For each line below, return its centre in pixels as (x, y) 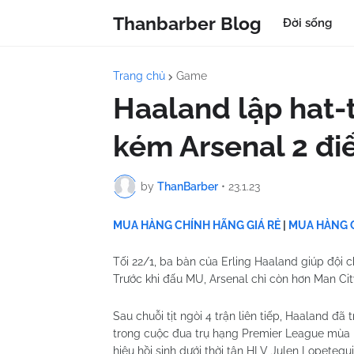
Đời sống (307, 23)
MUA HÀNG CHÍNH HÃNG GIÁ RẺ (197, 225)
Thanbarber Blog (187, 23)
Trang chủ (139, 76)
